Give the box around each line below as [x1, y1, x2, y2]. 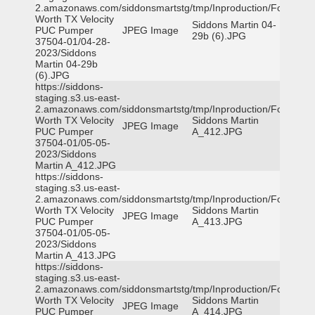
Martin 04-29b [35, 58, 98, 70]
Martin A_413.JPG [35, 250, 116, 261]
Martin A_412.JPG [35, 160, 116, 171]
